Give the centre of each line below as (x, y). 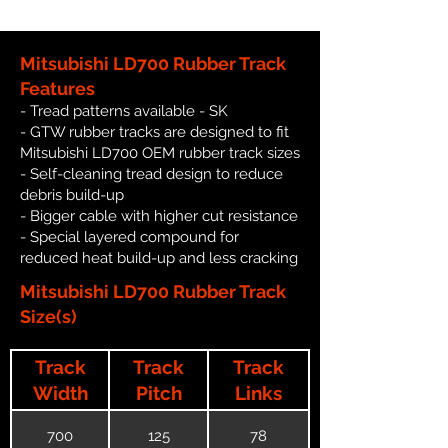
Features (57, 89)
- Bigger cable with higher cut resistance (159, 216)
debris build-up (72, 195)
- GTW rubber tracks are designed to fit (154, 132)
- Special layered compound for (129, 237)
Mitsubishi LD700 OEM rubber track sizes (160, 153)
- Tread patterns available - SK (124, 111)
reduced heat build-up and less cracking (159, 258)
